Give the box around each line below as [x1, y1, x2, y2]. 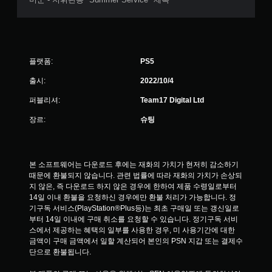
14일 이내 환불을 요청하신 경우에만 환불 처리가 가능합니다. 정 [29, 193, 236, 202]
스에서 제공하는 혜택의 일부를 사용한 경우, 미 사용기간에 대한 [29, 226, 235, 234]
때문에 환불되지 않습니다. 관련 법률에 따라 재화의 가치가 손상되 [29, 171, 242, 180]
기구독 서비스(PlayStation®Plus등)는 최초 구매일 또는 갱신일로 [29, 204, 239, 212]
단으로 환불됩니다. [29, 248, 91, 256]
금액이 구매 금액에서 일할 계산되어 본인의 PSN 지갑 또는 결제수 [29, 237, 243, 245]
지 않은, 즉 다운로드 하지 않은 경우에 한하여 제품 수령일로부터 [29, 182, 237, 191]
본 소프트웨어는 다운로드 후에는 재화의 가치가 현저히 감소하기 [29, 160, 239, 169]
